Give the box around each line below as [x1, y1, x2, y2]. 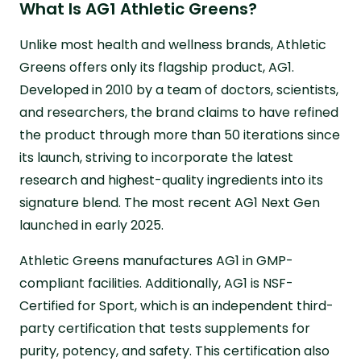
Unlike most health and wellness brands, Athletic [19, 35, 326, 54]
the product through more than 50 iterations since [19, 125, 340, 144]
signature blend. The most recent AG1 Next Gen [19, 193, 320, 212]
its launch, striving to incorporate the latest [19, 147, 293, 167]
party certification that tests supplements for [19, 318, 310, 338]
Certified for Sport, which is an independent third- [19, 296, 334, 315]
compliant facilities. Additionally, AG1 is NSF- [19, 273, 293, 293]
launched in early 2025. [19, 215, 164, 234]
